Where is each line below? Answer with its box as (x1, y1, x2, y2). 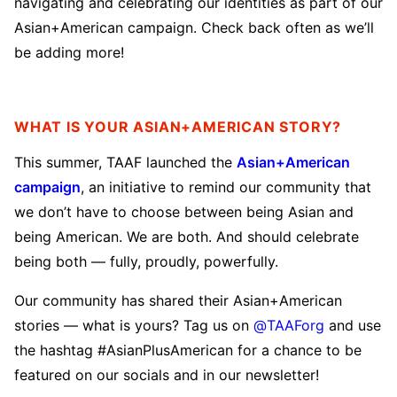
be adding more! (14, 43, 124, 61)
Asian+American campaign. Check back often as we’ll (14, 18, 374, 36)
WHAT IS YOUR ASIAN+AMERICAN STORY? (14, 117, 342, 136)
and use (324, 315, 381, 334)
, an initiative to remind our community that (81, 177, 371, 196)
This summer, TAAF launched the (14, 152, 237, 171)
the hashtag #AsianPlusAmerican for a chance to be (14, 340, 362, 359)
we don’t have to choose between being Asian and (14, 202, 354, 221)
